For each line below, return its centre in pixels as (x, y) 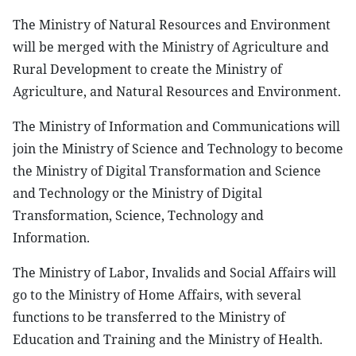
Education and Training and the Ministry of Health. (168, 339)
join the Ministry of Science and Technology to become (178, 149)
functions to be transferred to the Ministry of (149, 317)
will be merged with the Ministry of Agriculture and (171, 47)
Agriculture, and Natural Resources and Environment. (177, 91)
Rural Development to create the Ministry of (147, 69)
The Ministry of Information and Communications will (176, 126)
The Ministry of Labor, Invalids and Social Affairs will (174, 273)
